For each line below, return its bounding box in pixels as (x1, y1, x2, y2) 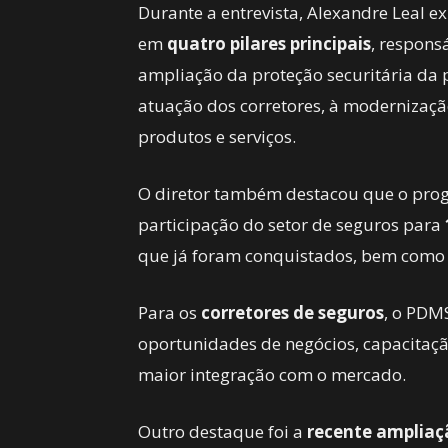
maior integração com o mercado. (138, 363, 406, 386)
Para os (138, 301, 201, 324)
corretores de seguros (201, 301, 384, 324)
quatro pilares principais (167, 32, 371, 55)
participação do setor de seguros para (138, 213, 445, 236)
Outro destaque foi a (138, 420, 307, 443)
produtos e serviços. (138, 125, 296, 148)
